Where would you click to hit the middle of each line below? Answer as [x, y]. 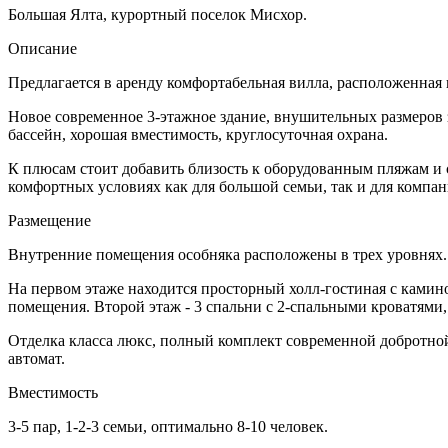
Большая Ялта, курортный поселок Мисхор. [157, 15]
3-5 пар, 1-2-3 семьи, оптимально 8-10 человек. [168, 427]
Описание [42, 49]
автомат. [36, 359]
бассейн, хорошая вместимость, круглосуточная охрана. [198, 135]
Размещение [49, 221]
